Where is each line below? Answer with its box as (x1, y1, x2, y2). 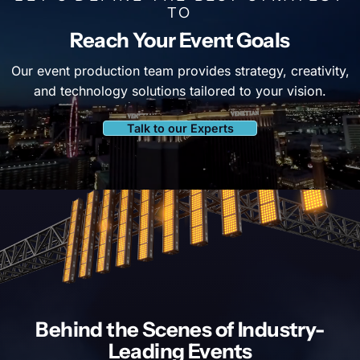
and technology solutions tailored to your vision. (34, 82, 326, 99)
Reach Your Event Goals (70, 27, 290, 52)
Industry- (237, 316, 325, 342)
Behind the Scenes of (35, 316, 238, 342)
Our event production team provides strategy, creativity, (10, 62, 350, 79)
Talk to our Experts (126, 121, 234, 135)
